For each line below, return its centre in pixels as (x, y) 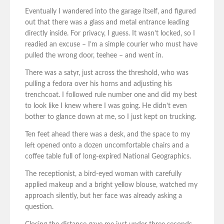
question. (39, 207)
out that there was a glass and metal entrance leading (107, 23)
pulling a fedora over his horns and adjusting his (98, 84)
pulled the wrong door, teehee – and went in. (94, 56)
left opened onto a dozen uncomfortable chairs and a (107, 146)
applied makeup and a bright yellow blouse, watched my (111, 185)
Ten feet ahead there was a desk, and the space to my (107, 135)
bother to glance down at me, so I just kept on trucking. (110, 117)
